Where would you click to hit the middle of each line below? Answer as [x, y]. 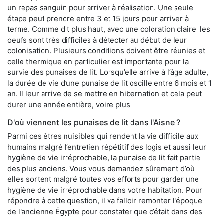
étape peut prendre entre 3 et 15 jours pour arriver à [98, 18]
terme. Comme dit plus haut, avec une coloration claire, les [109, 29]
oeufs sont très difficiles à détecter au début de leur [97, 40]
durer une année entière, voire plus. [70, 104]
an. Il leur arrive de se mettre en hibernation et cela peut [105, 93]
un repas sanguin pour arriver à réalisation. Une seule [100, 7]
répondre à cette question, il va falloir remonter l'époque [105, 200]
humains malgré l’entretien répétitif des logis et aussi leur [107, 147]
